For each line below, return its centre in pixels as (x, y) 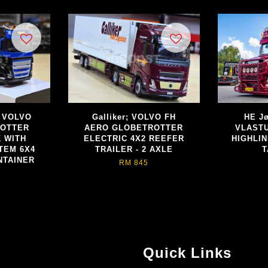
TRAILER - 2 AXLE (134, 150)
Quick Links (187, 253)
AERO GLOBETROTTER (134, 128)
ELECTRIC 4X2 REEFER (134, 139)
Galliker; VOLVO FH (134, 117)
